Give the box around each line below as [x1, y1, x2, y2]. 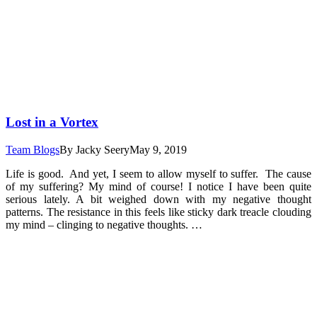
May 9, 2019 [129, 143, 187, 156]
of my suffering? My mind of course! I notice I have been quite [6, 180, 311, 192]
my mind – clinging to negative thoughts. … [6, 218, 202, 231]
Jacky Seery [76, 143, 129, 156]
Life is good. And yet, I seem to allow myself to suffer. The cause [6, 167, 311, 180]
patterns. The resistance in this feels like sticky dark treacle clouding [6, 205, 311, 218]
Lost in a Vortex [6, 115, 98, 130]
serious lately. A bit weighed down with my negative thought [6, 192, 311, 205]
